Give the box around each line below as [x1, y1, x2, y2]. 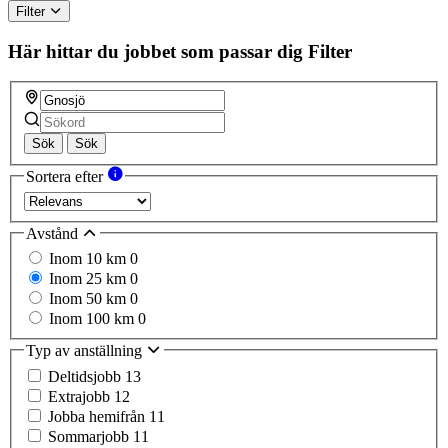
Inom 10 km [49, 250, 130, 268]
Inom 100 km [49, 310, 138, 328]
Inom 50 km [49, 290, 130, 308]
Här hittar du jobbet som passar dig [8, 40, 303, 62]
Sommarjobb [48, 427, 133, 445]
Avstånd [26, 224, 82, 242]
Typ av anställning [26, 342, 146, 360]
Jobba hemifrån [48, 407, 149, 425]
